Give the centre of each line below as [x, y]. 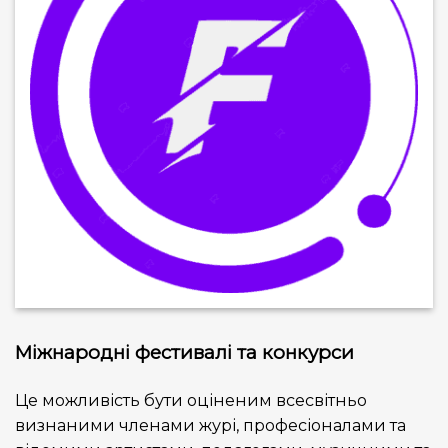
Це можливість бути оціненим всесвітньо [191, 400]
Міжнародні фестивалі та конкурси [184, 353]
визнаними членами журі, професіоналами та [210, 425]
